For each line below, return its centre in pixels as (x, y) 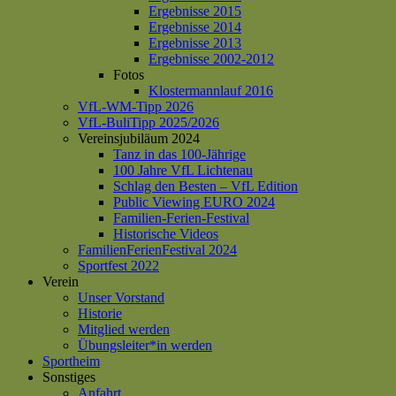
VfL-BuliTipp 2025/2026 (148, 122)
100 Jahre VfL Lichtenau (183, 170)
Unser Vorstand (121, 297)
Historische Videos (166, 234)
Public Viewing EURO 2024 (194, 202)
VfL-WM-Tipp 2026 (136, 107)
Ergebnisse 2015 (195, 11)
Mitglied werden (124, 329)
